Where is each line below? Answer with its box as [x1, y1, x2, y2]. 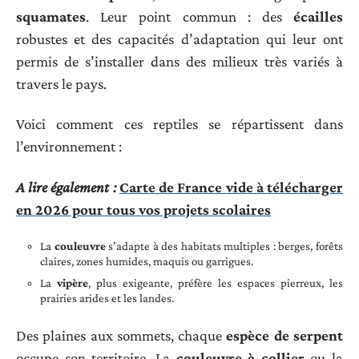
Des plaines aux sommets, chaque [16, 326, 227, 344]
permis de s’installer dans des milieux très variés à [16, 52, 343, 70]
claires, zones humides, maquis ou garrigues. [40, 255, 253, 268]
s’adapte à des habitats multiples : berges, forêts [105, 240, 344, 253]
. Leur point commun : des [86, 7, 293, 25]
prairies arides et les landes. [40, 292, 174, 305]
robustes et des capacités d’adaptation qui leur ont [16, 30, 343, 47]
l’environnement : [16, 138, 122, 155]
